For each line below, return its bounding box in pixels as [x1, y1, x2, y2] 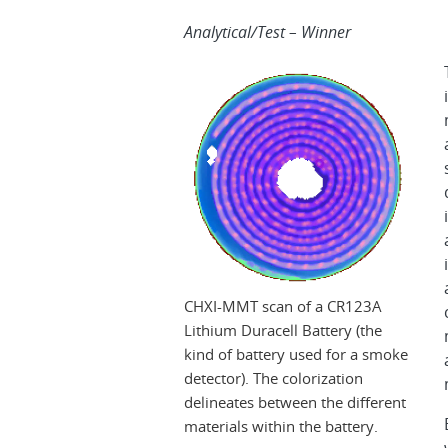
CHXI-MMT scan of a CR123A [184, 295, 382, 316]
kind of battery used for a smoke [184, 343, 408, 364]
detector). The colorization [184, 367, 363, 388]
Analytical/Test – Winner [184, 21, 351, 44]
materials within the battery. [184, 415, 378, 436]
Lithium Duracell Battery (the [184, 319, 382, 340]
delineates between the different [184, 391, 406, 412]
